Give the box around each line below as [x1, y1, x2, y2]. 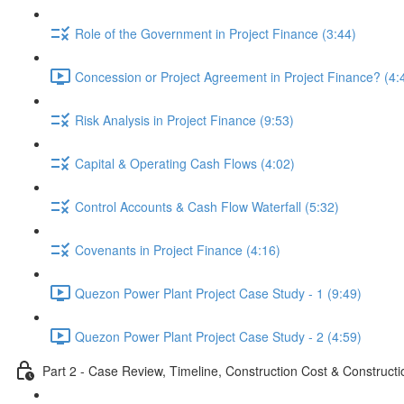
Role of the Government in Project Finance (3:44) [75, 23, 356, 42]
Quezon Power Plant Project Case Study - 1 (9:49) [75, 283, 362, 302]
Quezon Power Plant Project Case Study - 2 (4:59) [75, 326, 362, 345]
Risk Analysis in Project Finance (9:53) [75, 110, 294, 129]
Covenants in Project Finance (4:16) [75, 240, 280, 259]
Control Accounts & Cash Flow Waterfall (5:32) [75, 197, 339, 216]
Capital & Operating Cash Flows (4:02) [75, 153, 295, 172]
